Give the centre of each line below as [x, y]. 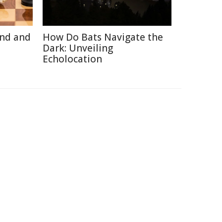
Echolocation [72, 59]
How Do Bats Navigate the [103, 37]
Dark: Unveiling [78, 48]
